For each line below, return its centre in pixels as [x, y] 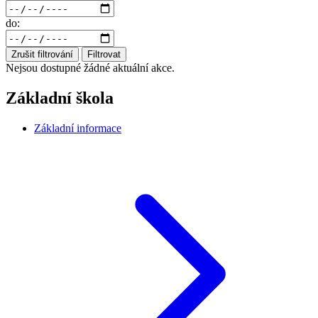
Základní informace [78, 128]
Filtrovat [104, 55]
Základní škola [60, 98]
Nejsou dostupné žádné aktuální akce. [90, 68]
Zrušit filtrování [42, 55]
